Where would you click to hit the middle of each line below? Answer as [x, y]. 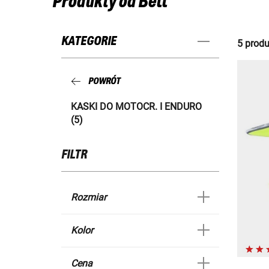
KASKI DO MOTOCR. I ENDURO [136, 107]
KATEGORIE [89, 41]
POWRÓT [104, 81]
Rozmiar [89, 198]
